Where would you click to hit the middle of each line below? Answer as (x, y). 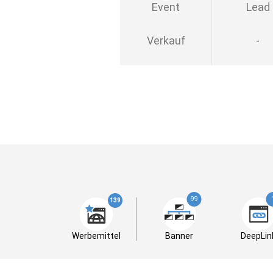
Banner (179, 236)
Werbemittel (96, 236)
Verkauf (166, 41)
